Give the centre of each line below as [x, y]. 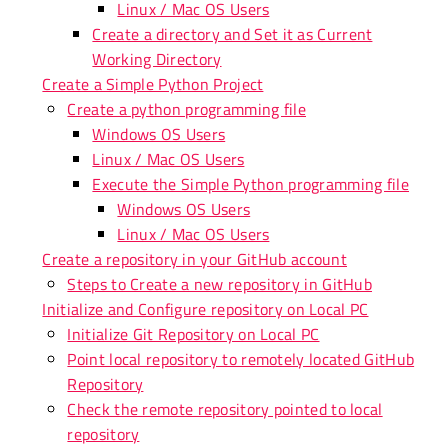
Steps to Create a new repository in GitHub [220, 283]
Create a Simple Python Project [153, 83]
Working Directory [157, 58]
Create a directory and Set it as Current [232, 33]
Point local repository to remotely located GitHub [241, 358]
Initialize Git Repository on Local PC [193, 333]
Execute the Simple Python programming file [251, 183]
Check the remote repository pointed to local [225, 408]
